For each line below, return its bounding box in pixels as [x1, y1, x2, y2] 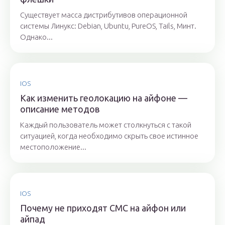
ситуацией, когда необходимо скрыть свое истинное [20, 132, 198, 141]
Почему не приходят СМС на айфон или [20, 203, 186, 213]
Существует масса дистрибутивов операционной [20, 11, 187, 20]
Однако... [20, 33, 53, 42]
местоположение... [20, 143, 86, 152]
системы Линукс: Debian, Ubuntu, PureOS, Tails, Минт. [20, 22, 196, 31]
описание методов [20, 104, 99, 115]
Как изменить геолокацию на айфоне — [20, 93, 187, 103]
